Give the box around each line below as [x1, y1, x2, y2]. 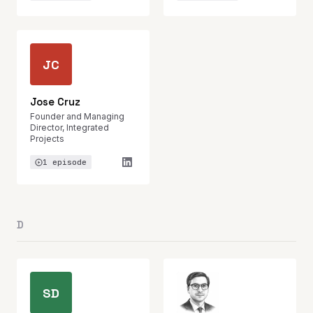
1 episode [43, 157, 87, 167]
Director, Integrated [30, 122, 109, 133]
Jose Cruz [30, 95, 80, 108]
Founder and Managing [30, 111, 124, 122]
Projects [30, 133, 64, 144]
